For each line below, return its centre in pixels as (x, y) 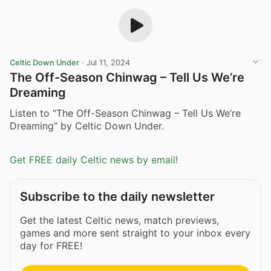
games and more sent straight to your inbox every (135, 233)
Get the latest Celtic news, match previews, (119, 220)
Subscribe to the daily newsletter (117, 197)
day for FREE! (51, 246)
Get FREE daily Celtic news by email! (94, 160)
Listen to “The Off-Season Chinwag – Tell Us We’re (125, 113)
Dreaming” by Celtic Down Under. (87, 126)
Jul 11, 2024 (108, 63)
